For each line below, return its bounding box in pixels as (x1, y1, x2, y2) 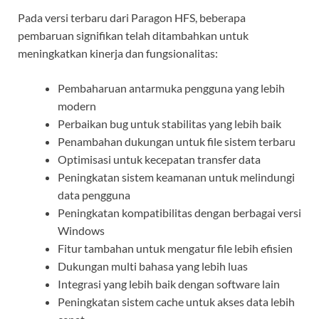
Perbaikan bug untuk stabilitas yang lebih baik (58, 116, 281, 130)
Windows (58, 223, 105, 237)
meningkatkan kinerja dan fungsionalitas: (18, 46, 218, 60)
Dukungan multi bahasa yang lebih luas (58, 258, 248, 273)
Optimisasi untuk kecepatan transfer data (58, 152, 261, 166)
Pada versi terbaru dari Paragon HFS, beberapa (18, 10, 246, 24)
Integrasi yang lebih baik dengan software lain (58, 276, 280, 291)
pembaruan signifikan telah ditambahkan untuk (18, 28, 249, 42)
